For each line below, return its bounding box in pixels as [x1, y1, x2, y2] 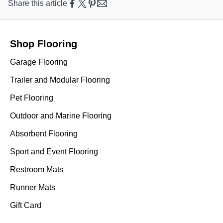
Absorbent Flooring [10, 129, 78, 138]
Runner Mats [10, 183, 55, 192]
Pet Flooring [10, 93, 53, 102]
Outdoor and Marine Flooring [10, 111, 111, 120]
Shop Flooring [10, 38, 77, 49]
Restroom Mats [10, 165, 63, 174]
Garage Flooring [10, 57, 68, 66]
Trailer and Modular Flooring [10, 75, 110, 84]
